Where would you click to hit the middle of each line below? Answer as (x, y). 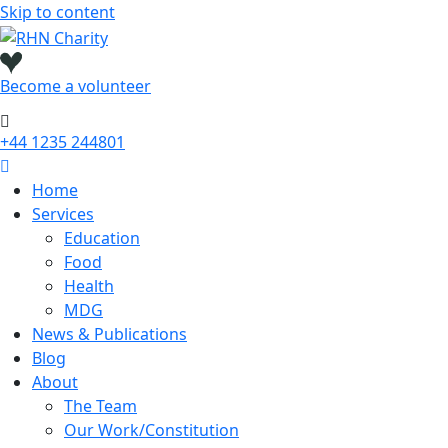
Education (102, 238)
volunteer (114, 86)
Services (63, 214)
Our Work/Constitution (151, 430)
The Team (100, 406)
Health (89, 286)
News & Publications (109, 334)
